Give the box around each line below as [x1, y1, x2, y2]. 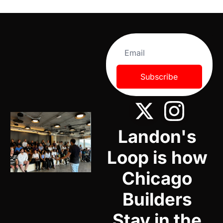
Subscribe [140, 71, 178, 82]
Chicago [122, 167, 193, 189]
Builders [122, 188, 192, 210]
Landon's [117, 125, 197, 147]
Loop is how [107, 146, 208, 168]
